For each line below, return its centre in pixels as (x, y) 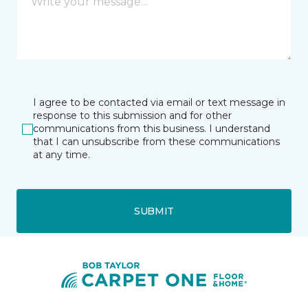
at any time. (62, 155)
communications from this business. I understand (152, 129)
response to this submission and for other (132, 115)
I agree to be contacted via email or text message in (159, 102)
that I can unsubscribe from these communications (156, 142)
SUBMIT (154, 211)
